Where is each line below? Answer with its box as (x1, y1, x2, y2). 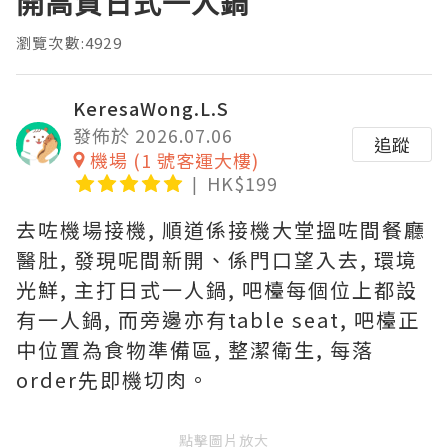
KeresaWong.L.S (73, 94, 229, 121)
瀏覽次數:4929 (16, 31, 122, 53)
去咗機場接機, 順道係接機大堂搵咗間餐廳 (16, 214, 426, 244)
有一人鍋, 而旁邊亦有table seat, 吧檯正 (16, 304, 420, 334)
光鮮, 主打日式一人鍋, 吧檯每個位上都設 (16, 274, 418, 304)
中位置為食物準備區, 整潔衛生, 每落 (16, 334, 374, 364)
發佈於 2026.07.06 (73, 121, 233, 148)
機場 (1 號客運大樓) (90, 146, 259, 173)
